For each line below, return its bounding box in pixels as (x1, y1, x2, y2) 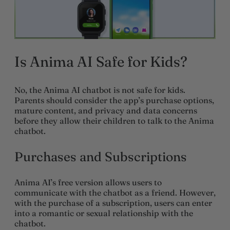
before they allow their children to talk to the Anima (14, 115, 214, 126)
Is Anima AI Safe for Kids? (14, 52, 187, 70)
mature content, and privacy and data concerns (14, 105, 197, 116)
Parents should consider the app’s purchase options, (14, 94, 214, 105)
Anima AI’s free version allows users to (14, 177, 162, 187)
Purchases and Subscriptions (14, 148, 187, 164)
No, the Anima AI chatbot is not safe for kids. (14, 84, 185, 95)
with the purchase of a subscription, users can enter (14, 197, 212, 208)
